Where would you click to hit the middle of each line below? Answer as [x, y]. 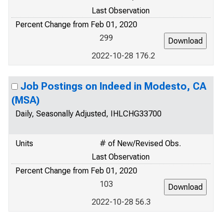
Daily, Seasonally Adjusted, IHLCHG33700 [88, 114]
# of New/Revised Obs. [140, 143]
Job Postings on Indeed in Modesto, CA [113, 86]
